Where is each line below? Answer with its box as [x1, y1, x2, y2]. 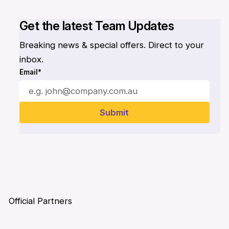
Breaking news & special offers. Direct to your [19, 39, 204, 50]
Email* [19, 67, 41, 76]
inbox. [19, 54, 43, 64]
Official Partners [8, 196, 72, 207]
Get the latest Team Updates [19, 18, 174, 34]
